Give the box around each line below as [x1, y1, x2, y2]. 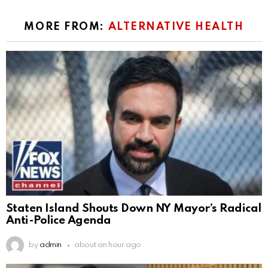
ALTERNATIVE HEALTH [108, 22, 244, 33]
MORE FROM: [24, 22, 108, 33]
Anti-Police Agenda [6, 215, 111, 227]
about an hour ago [74, 241, 142, 249]
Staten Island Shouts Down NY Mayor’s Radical [6, 203, 261, 215]
